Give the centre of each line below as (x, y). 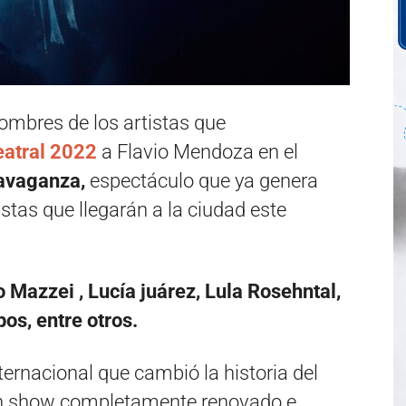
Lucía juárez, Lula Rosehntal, (214, 291)
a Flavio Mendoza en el (198, 152)
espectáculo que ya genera (204, 181)
